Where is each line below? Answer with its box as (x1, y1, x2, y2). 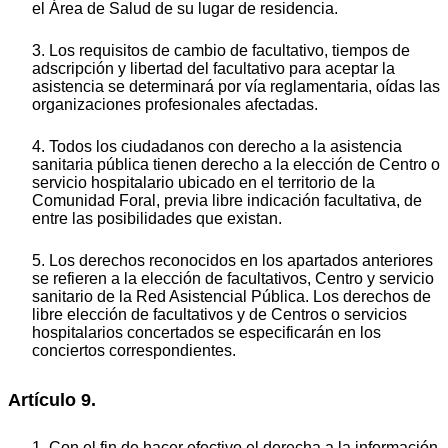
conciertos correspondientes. (32, 342, 236, 360)
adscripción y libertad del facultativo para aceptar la (32, 60, 395, 78)
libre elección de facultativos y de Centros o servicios (32, 306, 407, 324)
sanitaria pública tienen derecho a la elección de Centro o (32, 156, 440, 174)
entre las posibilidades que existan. (32, 210, 282, 228)
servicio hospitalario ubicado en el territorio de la (32, 174, 375, 192)
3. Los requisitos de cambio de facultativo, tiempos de (32, 42, 410, 60)
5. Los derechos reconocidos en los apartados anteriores (32, 252, 433, 270)
